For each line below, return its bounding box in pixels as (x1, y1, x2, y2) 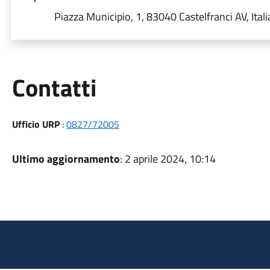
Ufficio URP (11, 117, 60, 131)
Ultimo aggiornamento (11, 151, 120, 167)
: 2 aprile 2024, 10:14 (119, 151, 216, 167)
